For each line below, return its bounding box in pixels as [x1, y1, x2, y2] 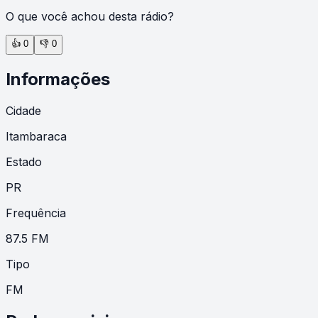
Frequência [6, 205, 66, 220]
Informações [6, 68, 110, 89]
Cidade [6, 103, 41, 118]
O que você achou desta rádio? [6, 9, 174, 23]
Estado [6, 154, 42, 169]
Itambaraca [6, 128, 67, 143]
